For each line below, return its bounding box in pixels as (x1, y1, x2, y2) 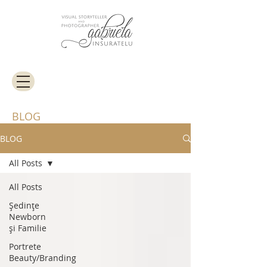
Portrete (9, 241, 41, 252)
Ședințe (9, 200, 39, 211)
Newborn (9, 211, 46, 222)
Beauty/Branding (9, 252, 76, 263)
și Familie (9, 222, 46, 234)
